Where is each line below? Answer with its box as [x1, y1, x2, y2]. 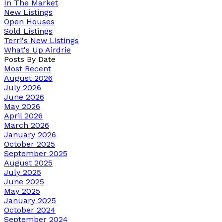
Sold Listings [4, 26, 53, 36]
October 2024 [4, 205, 55, 215]
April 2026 [4, 111, 43, 120]
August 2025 [4, 158, 53, 167]
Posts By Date [4, 54, 55, 64]
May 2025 [4, 186, 40, 196]
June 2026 [4, 92, 44, 102]
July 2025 [4, 167, 41, 177]
